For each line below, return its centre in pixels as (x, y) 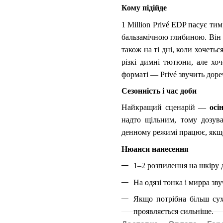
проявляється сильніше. (173, 212)
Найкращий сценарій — (166, 108)
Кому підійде (144, 8)
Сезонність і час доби (159, 91)
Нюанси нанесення (155, 149)
